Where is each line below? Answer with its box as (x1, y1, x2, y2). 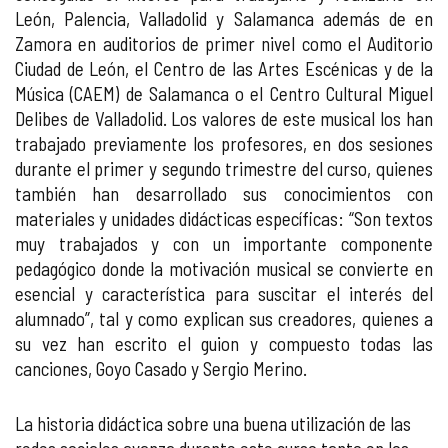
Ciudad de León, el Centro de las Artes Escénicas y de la (15, 57, 433, 80)
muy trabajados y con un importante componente (15, 232, 433, 255)
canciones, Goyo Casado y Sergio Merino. (15, 357, 307, 380)
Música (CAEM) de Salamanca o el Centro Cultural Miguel (15, 82, 433, 105)
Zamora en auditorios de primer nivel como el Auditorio (15, 32, 433, 55)
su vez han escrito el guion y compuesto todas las (15, 332, 433, 355)
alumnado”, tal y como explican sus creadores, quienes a (15, 307, 433, 330)
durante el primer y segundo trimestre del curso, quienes (15, 157, 433, 180)
